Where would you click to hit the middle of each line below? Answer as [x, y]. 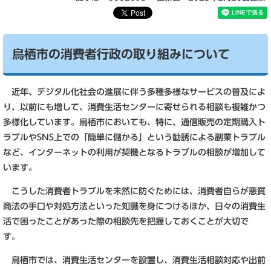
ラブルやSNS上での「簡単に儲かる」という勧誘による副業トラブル [134, 137]
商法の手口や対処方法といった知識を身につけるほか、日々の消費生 [134, 206]
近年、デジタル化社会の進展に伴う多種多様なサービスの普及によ [134, 92]
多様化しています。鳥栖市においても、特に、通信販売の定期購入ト [134, 122]
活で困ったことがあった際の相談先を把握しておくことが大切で [126, 221]
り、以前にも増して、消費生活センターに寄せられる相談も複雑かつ [134, 107]
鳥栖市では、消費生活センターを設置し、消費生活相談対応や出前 [134, 260]
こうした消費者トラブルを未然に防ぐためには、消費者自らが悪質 [134, 191]
